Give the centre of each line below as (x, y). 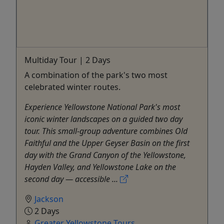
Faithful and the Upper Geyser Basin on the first (107, 143)
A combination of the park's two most (96, 75)
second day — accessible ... (72, 179)
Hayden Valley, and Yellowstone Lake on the (100, 167)
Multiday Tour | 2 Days (67, 60)
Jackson (49, 199)
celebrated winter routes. (72, 87)
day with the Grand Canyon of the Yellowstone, (105, 155)
